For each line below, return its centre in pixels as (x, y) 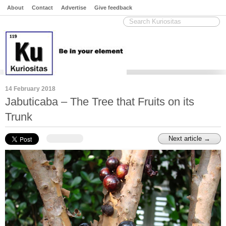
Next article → (189, 138)
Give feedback (113, 8)
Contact (42, 8)
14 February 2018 (30, 89)
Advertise (74, 8)
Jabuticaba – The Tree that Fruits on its (100, 102)
